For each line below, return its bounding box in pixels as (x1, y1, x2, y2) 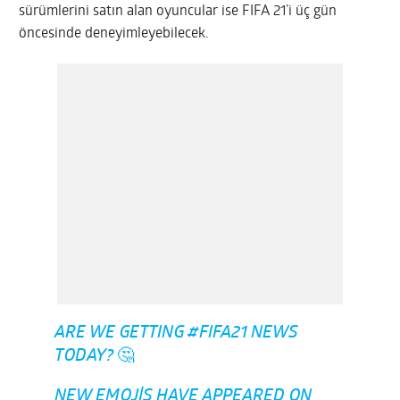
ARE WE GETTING (54, 324, 188, 342)
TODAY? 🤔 (54, 347, 135, 365)
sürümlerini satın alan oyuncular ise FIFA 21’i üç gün (19, 4, 337, 19)
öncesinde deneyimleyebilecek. (19, 26, 210, 41)
